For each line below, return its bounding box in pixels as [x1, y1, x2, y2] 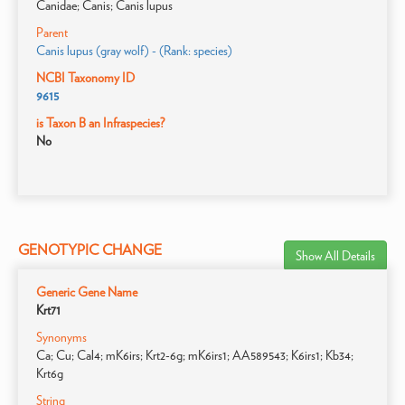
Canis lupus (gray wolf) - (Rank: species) [36, 43, 232, 58]
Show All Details [296, 249, 375, 263]
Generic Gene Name [36, 285, 137, 299]
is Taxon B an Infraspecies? [36, 116, 165, 130]
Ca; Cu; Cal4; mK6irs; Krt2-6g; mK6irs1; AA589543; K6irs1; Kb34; [36, 348, 353, 363]
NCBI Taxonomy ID [36, 71, 135, 85]
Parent [36, 25, 68, 40]
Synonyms [36, 330, 87, 344]
